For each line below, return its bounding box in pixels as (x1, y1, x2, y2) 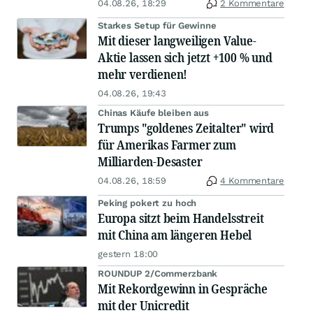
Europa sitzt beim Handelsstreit (98, 210, 264, 227)
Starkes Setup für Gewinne (98, 20, 217, 31)
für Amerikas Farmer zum (98, 136, 236, 154)
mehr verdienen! (98, 66, 188, 83)
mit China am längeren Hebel (98, 226, 252, 244)
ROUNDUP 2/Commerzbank (98, 268, 218, 279)
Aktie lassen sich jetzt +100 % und (98, 49, 272, 66)
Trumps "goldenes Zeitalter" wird (98, 119, 275, 137)
